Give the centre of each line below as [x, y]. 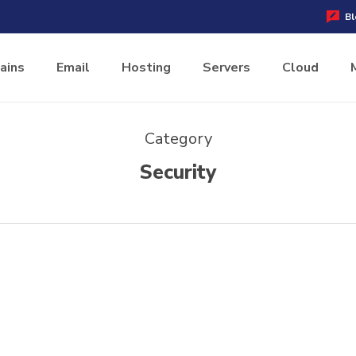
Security [178, 172]
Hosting [146, 68]
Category [178, 139]
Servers [226, 68]
